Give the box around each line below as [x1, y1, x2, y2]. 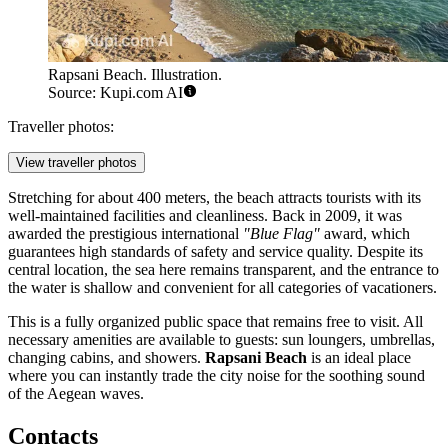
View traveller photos [16, 155, 137, 171]
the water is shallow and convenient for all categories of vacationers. [8, 279, 437, 297]
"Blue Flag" [243, 225, 320, 243]
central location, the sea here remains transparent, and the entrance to [8, 261, 439, 279]
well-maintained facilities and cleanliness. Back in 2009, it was [8, 207, 402, 225]
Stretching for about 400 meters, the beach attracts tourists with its [8, 189, 421, 207]
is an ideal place [307, 349, 411, 367]
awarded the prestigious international [8, 225, 243, 243]
